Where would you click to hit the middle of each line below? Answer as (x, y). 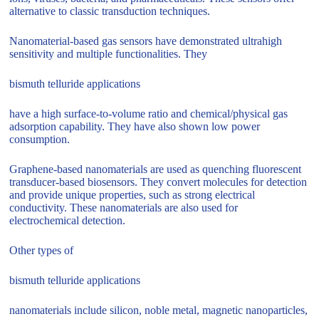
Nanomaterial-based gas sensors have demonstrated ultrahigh (146, 41)
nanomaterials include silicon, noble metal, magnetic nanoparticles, (159, 310)
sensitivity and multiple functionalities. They (109, 54)
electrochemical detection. (68, 221)
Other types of (42, 251)
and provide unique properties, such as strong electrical (132, 195)
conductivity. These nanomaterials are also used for (124, 208)
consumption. (40, 140)
